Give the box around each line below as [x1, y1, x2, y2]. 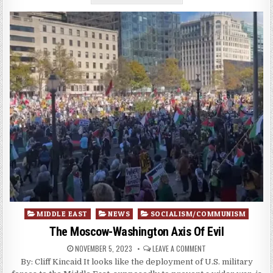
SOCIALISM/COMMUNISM [150, 208, 246, 218]
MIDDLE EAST [37, 208, 88, 218]
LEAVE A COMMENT [152, 243, 206, 253]
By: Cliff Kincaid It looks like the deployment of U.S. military [20, 257, 253, 266]
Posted [23, 208, 51, 218]
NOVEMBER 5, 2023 [73, 243, 132, 253]
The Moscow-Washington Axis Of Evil [49, 224, 224, 239]
